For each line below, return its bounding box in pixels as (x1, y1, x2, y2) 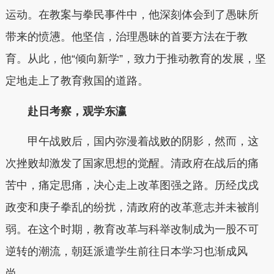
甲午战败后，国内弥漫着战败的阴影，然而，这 (27, 135, 259, 148)
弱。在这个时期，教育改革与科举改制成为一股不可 (5, 223, 259, 236)
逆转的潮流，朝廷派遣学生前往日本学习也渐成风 (5, 245, 248, 258)
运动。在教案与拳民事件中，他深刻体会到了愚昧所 (5, 9, 259, 21)
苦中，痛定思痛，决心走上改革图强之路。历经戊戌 (5, 179, 259, 192)
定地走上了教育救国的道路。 (5, 75, 149, 87)
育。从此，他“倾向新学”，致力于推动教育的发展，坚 (5, 53, 266, 65)
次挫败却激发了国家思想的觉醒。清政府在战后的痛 (5, 157, 259, 170)
